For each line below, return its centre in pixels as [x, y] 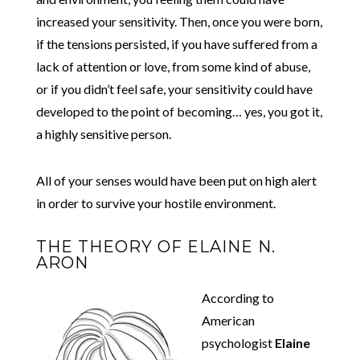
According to [237, 297]
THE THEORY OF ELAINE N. [155, 246]
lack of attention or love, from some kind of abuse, [173, 66]
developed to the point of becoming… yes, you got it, [179, 111]
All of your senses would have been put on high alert [176, 180]
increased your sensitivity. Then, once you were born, [179, 21]
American [228, 320]
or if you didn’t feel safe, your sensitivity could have [174, 88]
